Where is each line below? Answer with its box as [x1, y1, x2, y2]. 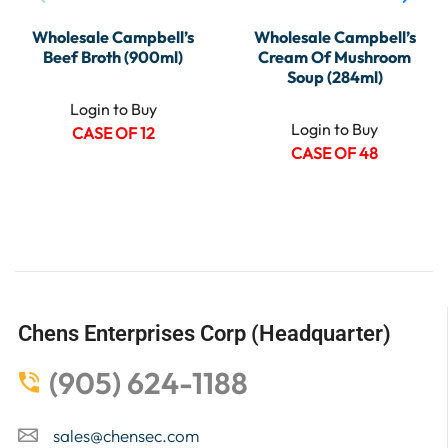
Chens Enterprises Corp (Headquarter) [18, 319, 391, 346]
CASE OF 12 [71, 122, 155, 143]
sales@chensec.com [53, 424, 199, 446]
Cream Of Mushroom [258, 46, 412, 67]
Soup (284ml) [286, 66, 383, 87]
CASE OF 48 [291, 142, 379, 163]
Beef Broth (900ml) [43, 46, 184, 67]
